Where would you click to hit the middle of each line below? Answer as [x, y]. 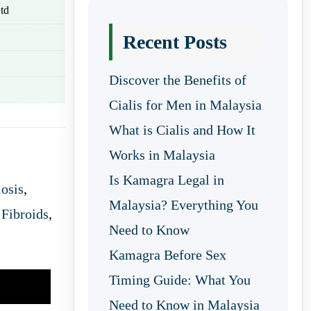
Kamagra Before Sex [168, 255]
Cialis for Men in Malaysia [185, 105]
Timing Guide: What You [180, 280]
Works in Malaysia [162, 155]
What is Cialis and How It [182, 130]
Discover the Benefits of [178, 80]
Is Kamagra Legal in [167, 180]
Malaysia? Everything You [184, 205]
